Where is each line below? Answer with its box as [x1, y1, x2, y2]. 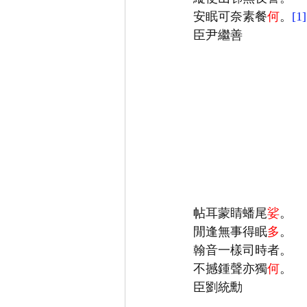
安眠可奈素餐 [193, 9, 267, 23]
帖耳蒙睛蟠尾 [193, 206, 267, 220]
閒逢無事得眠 [193, 224, 267, 238]
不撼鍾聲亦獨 [193, 261, 267, 275]
